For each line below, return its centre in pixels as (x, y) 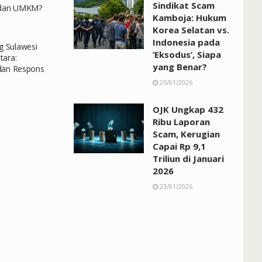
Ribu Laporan (181, 121)
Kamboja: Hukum (189, 17)
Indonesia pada (186, 42)
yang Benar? (180, 66)
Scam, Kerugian (186, 134)
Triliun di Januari (188, 158)
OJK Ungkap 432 (188, 109)
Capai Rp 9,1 (179, 146)
